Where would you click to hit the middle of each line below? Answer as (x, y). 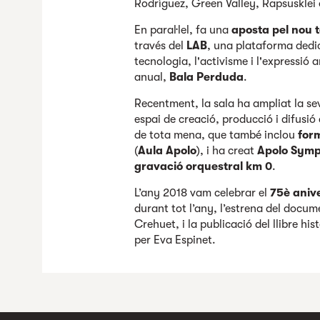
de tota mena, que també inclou (216, 135)
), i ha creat (227, 151)
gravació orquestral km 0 (204, 166)
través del (161, 46)
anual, (152, 77)
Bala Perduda (207, 77)
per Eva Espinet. (175, 240)
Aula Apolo (167, 151)
